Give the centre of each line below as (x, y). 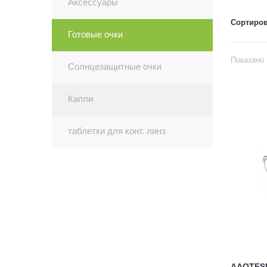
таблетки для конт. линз (117, 131)
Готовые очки (95, 34)
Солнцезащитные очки (115, 66)
